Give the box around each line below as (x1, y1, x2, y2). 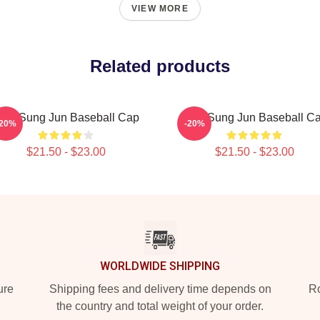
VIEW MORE (131, 4, 189, 14)
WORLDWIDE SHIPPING (100, 259, 220, 273)
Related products (90, 56, 230, 76)
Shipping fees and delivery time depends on (49, 283, 271, 295)
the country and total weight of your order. (56, 300, 264, 312)
